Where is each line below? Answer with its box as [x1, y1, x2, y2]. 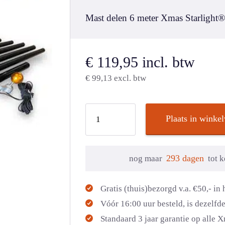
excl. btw [112, 73, 147, 83]
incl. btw [138, 54, 195, 70]
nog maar [129, 154, 162, 163]
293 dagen [166, 153, 204, 163]
